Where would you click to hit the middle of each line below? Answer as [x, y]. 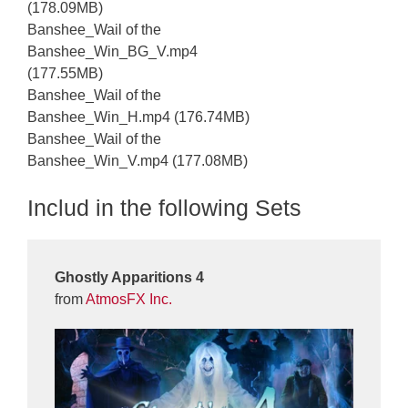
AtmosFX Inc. [129, 299]
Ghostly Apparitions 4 [129, 277]
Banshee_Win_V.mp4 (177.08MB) [138, 160]
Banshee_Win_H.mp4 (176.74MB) [138, 117]
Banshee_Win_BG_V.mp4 [112, 51]
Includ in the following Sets [164, 207]
